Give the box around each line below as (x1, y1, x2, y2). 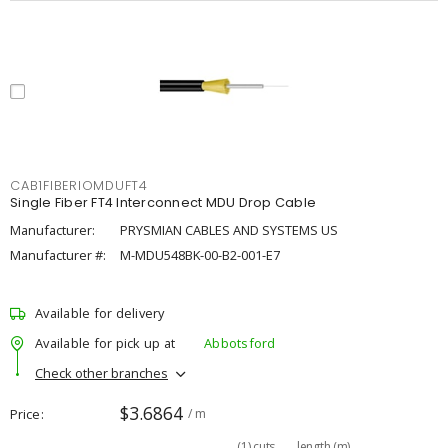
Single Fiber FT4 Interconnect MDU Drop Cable (10, 194, 316, 211)
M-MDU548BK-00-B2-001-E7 (120, 246, 280, 264)
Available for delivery (35, 304, 165, 322)
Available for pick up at (35, 333, 175, 352)
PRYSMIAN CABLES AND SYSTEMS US (120, 221, 338, 239)
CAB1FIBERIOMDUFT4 (10, 177, 148, 194)
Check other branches (35, 363, 168, 382)
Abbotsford (204, 333, 276, 352)
